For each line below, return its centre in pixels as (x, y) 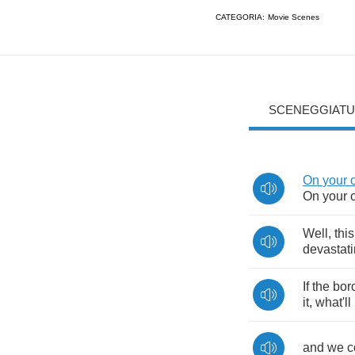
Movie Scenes (294, 17)
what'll (333, 302)
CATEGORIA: (240, 17)
